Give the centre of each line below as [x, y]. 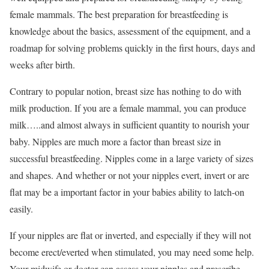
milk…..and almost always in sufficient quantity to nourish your [129, 125]
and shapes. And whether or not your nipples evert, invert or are [129, 175]
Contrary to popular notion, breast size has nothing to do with [125, 91]
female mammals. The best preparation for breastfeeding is [119, 14]
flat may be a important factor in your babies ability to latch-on [127, 192]
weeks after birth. [42, 65]
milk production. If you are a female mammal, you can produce [128, 108]
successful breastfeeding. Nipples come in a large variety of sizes [131, 158]
